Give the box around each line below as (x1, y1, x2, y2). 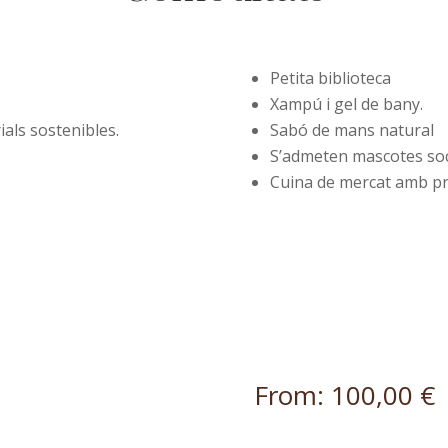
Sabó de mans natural (269, 119, 434, 142)
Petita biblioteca (269, 67, 391, 90)
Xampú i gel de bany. (269, 93, 423, 116)
